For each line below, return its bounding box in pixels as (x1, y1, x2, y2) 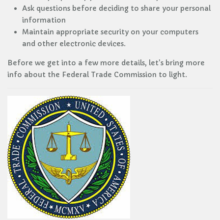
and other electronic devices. (22, 39, 126, 48)
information (22, 16, 66, 25)
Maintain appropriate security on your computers (22, 27, 198, 36)
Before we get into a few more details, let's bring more (7, 58, 205, 67)
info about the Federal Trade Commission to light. (7, 70, 187, 79)
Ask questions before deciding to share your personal (22, 4, 211, 13)
